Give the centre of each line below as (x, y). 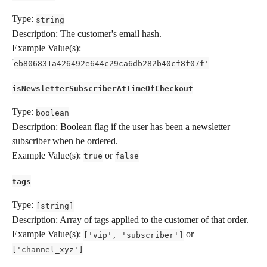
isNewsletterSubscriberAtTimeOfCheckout (103, 88)
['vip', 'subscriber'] (133, 235)
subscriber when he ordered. (65, 141)
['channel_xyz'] (48, 249)
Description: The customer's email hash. (87, 33)
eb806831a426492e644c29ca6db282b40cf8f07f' (111, 63)
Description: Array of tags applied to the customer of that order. (130, 219)
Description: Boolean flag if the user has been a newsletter (122, 126)
